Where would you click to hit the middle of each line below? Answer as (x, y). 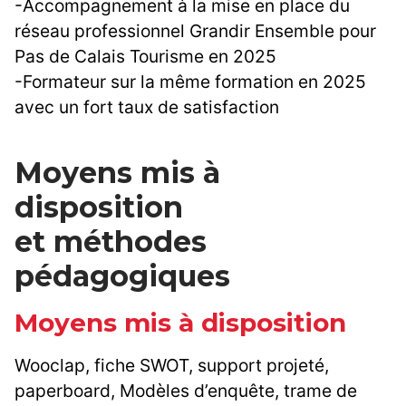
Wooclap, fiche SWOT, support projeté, (172, 366)
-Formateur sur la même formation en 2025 (190, 82)
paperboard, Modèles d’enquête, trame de (186, 391)
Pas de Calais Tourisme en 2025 (145, 57)
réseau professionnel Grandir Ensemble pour (195, 31)
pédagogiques (122, 276)
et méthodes (111, 242)
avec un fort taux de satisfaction (147, 107)
